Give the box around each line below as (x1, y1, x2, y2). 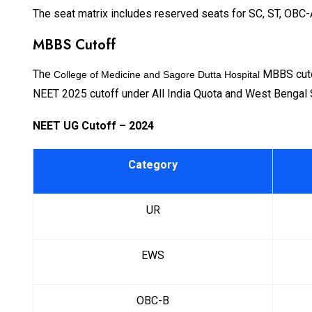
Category (128, 158, 178, 172)
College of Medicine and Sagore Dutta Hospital (54, 69, 260, 81)
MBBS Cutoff (33, 35, 120, 56)
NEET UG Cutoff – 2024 (33, 119, 157, 133)
